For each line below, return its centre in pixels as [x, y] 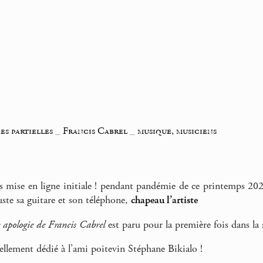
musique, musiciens [177, 131]
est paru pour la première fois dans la [183, 225]
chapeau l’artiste [164, 200]
